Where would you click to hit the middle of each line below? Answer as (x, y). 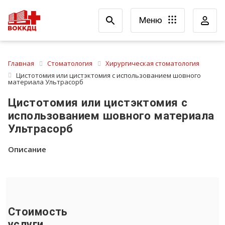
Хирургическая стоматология (152, 63)
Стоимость (38, 211)
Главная (21, 63)
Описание (27, 149)
